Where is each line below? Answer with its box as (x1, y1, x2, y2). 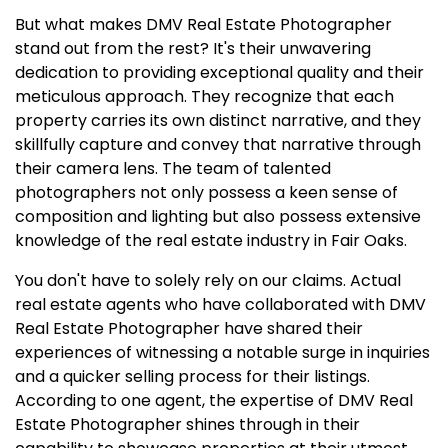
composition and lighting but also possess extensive (15, 205, 421, 228)
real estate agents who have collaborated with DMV (15, 293, 426, 316)
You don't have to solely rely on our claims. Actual (15, 269, 401, 292)
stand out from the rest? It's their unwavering (15, 37, 371, 60)
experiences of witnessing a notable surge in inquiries (15, 341, 430, 364)
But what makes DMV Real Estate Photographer (15, 13, 392, 36)
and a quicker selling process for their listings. (15, 365, 370, 388)
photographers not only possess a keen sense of (15, 181, 398, 204)
